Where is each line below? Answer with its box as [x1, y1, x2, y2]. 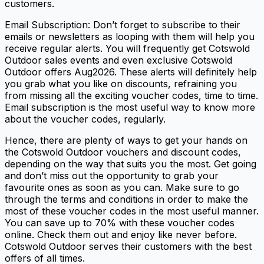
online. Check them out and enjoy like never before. [5, 228, 237, 240]
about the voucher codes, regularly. [5, 113, 169, 125]
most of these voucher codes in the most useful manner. [5, 204, 259, 217]
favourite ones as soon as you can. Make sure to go [5, 181, 239, 193]
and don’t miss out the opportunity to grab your [5, 169, 219, 181]
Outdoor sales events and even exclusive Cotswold [5, 54, 232, 66]
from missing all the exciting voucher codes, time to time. [5, 89, 258, 101]
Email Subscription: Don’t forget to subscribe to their [5, 18, 240, 31]
